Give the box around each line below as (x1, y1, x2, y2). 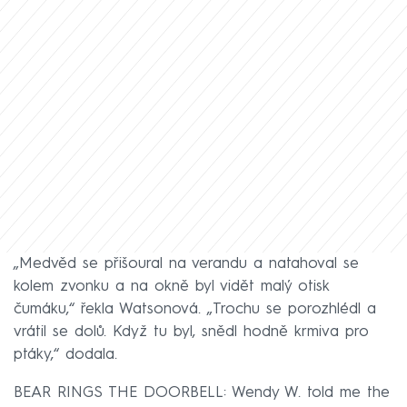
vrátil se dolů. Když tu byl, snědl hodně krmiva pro (14, 323, 369, 340)
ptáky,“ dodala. (14, 346, 117, 362)
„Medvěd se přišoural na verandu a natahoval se (14, 255, 359, 272)
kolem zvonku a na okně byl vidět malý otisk (14, 278, 329, 294)
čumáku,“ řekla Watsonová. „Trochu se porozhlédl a (14, 301, 376, 317)
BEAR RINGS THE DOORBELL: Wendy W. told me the (14, 384, 390, 401)
